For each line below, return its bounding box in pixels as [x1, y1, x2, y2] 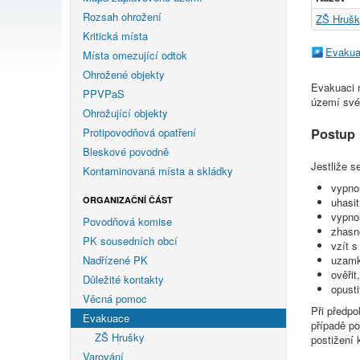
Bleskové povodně [83, 143, 169, 159]
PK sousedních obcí [83, 232, 178, 248]
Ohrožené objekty [83, 66, 165, 82]
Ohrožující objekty [83, 104, 168, 121]
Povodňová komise [83, 213, 172, 229]
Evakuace [83, 309, 129, 325]
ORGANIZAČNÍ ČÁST [83, 193, 173, 206]
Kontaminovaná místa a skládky [83, 162, 233, 178]
